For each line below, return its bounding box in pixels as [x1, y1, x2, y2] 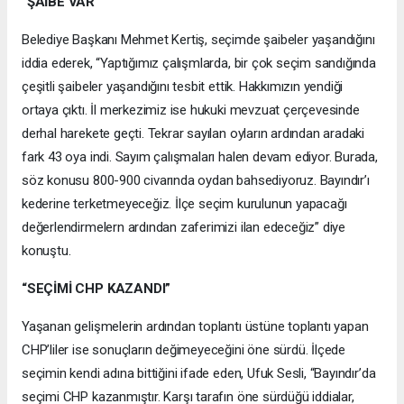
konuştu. [22, 242, 71, 259]
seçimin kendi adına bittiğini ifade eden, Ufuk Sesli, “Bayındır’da [22, 364, 376, 381]
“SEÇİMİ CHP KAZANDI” [22, 280, 171, 297]
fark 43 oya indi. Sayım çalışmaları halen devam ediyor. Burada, [22, 148, 378, 165]
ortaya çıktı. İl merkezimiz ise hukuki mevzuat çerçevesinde [22, 101, 360, 118]
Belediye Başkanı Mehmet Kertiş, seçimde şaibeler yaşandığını [22, 31, 375, 48]
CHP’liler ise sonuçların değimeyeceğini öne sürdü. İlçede [22, 341, 346, 358]
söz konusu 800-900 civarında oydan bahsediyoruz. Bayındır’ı [22, 171, 370, 188]
